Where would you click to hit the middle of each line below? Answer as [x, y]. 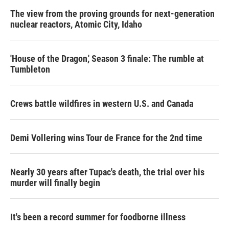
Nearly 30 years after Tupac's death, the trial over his [107, 172]
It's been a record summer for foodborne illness [98, 217]
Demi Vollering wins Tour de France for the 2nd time [106, 138]
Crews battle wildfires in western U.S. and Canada [102, 103]
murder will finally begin [55, 182]
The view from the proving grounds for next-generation [112, 13]
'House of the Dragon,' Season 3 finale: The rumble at [107, 58]
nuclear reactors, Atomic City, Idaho [76, 24]
